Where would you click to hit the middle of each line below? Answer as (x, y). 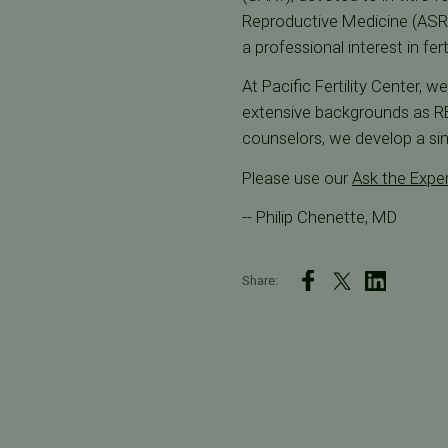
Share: (259, 280)
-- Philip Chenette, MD (319, 217)
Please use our (296, 177)
